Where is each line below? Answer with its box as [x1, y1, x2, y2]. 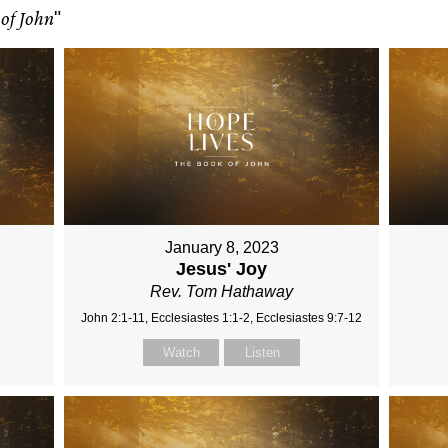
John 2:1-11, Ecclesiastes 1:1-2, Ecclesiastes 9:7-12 [81, 311, 363, 326]
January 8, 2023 [164, 239, 279, 257]
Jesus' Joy [176, 259, 268, 280]
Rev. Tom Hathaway [150, 283, 294, 301]
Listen [244, 345, 280, 361]
